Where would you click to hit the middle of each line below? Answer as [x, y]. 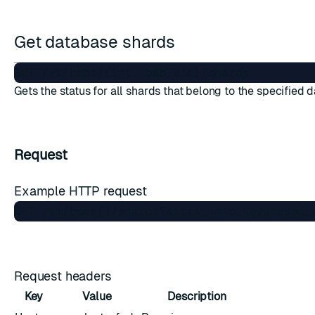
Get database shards [97, 42]
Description [197, 296]
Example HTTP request [82, 191]
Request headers [65, 276]
